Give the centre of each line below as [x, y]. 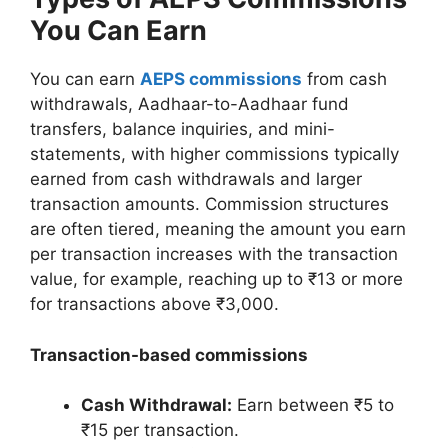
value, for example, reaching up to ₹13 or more [216, 279]
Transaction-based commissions [169, 354]
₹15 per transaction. [160, 430]
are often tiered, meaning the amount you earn [218, 229]
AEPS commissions [221, 79]
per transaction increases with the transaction [214, 254]
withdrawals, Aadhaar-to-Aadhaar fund [189, 104]
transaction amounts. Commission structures [209, 204]
